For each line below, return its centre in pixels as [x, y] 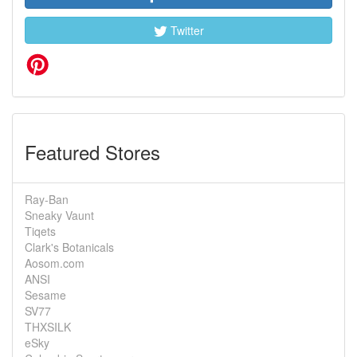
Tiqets [40, 231]
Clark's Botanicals [69, 247]
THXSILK [48, 327]
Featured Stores [92, 152]
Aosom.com [55, 263]
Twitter [185, 30]
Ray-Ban [47, 199]
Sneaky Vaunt [59, 215]
